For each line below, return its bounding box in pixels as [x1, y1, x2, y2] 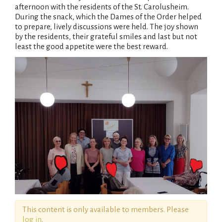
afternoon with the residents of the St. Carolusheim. [15, 2, 189, 11]
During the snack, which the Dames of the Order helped [15, 12, 202, 21]
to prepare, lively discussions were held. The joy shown [15, 22, 198, 31]
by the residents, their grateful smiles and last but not [15, 32, 197, 41]
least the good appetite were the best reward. [15, 42, 168, 51]
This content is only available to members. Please [22, 205, 189, 214]
